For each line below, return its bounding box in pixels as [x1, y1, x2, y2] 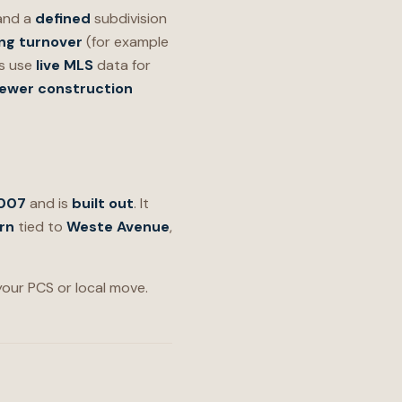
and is [26, 194, 72, 213]
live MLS [36, 56, 93, 74]
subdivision [91, 9, 167, 28]
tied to [14, 217, 66, 236]
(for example [83, 32, 169, 51]
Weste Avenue [66, 217, 170, 236]
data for [93, 56, 151, 74]
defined [35, 9, 91, 28]
